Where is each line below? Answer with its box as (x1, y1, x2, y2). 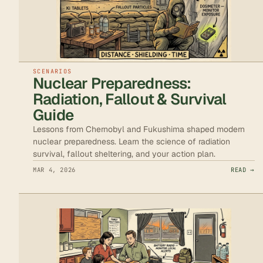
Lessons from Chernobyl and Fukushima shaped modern (33, 124, 245, 135)
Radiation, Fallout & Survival (33, 89, 227, 110)
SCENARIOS (33, 68, 72, 76)
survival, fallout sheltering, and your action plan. (33, 149, 215, 160)
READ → (231, 166, 255, 174)
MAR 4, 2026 (33, 166, 76, 174)
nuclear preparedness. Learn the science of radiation (33, 136, 230, 147)
